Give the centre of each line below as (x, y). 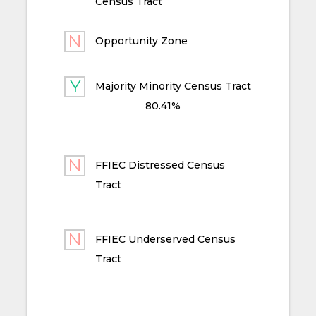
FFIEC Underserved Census (166, 239)
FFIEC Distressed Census (160, 165)
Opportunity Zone (142, 41)
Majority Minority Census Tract (174, 86)
